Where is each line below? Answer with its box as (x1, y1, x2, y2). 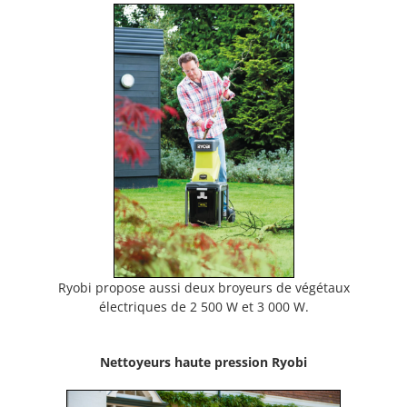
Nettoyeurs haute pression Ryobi (100, 352, 307, 371)
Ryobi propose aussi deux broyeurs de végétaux (57, 278, 350, 296)
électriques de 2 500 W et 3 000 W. (98, 297, 309, 315)
